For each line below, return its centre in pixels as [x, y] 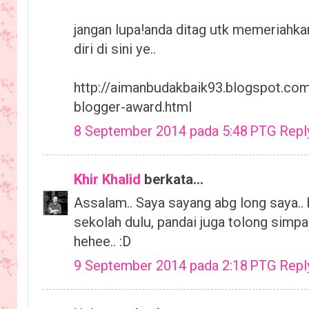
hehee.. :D [102, 242]
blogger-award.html [133, 107]
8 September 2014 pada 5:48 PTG [177, 131]
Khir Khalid [107, 179]
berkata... [172, 179]
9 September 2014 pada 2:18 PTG [177, 266]
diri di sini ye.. [115, 49]
